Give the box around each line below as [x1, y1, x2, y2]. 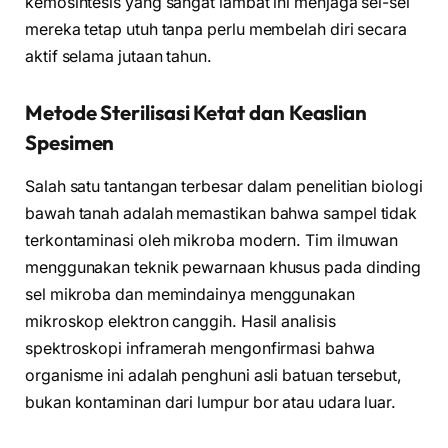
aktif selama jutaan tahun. [25, 47, 212, 67]
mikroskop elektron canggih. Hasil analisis [25, 312, 336, 332]
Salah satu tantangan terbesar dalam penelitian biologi [25, 177, 423, 197]
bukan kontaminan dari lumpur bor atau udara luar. [25, 393, 397, 413]
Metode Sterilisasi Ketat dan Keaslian [25, 100, 368, 126]
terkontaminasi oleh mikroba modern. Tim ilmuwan [25, 231, 399, 251]
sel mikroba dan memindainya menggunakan [25, 285, 355, 305]
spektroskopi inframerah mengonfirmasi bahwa [25, 339, 375, 359]
